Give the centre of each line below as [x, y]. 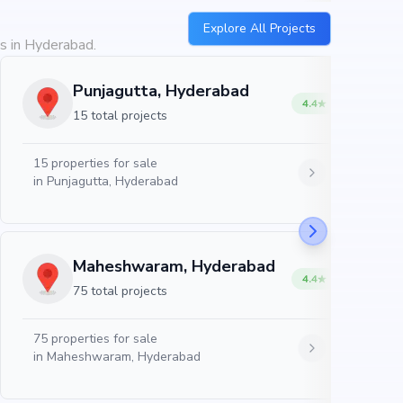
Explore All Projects [260, 28]
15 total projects [120, 116]
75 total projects [120, 291]
